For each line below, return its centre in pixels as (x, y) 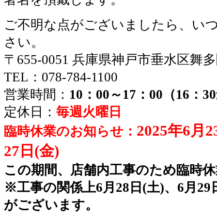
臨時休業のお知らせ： (70, 131)
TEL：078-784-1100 (61, 77)
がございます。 (51, 205)
